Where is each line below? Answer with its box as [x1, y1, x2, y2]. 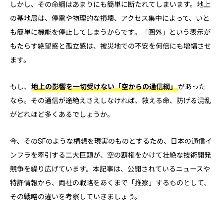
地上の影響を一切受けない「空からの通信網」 [31, 83, 177, 91]
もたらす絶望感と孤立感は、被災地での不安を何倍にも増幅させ [10, 42, 211, 51]
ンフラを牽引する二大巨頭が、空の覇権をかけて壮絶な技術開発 [10, 151, 211, 160]
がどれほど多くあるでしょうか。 [10, 111, 114, 119]
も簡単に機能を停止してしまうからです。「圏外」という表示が [10, 28, 211, 37]
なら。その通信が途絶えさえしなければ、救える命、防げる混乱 [10, 97, 211, 105]
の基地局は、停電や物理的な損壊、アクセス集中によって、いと [10, 14, 210, 23]
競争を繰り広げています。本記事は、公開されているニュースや [10, 165, 210, 173]
